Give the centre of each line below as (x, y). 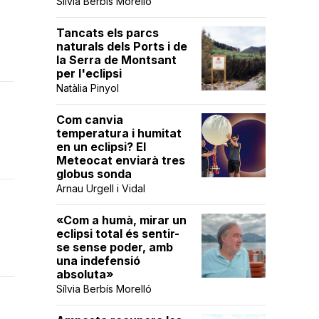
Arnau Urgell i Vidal (101, 188)
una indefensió (98, 261)
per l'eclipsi (89, 73)
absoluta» (85, 274)
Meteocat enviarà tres (121, 160)
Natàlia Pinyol (88, 88)
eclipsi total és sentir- (118, 234)
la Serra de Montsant (116, 60)
